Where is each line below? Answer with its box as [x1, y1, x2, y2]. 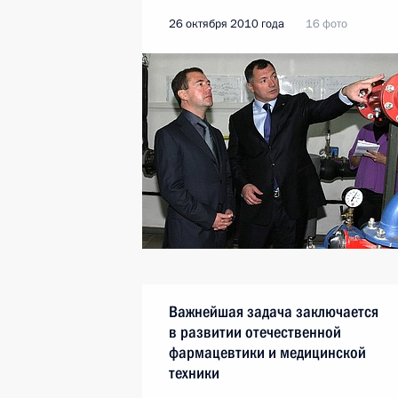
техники [169, 363, 219, 382]
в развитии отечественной [169, 322, 341, 341]
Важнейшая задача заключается [169, 302, 378, 321]
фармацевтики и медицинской [169, 343, 366, 362]
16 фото [306, 16, 347, 32]
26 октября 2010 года [169, 16, 284, 32]
